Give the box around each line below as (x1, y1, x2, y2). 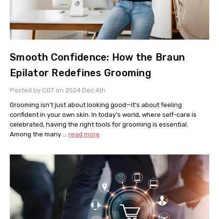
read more (68, 131, 100, 138)
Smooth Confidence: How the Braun (10, 51, 185, 64)
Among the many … (10, 131, 68, 138)
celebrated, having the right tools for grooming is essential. (10, 121, 188, 129)
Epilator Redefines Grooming (10, 67, 151, 79)
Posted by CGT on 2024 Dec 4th (10, 87, 106, 94)
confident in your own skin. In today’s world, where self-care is (10, 111, 197, 119)
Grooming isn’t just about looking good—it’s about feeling (10, 101, 182, 109)
